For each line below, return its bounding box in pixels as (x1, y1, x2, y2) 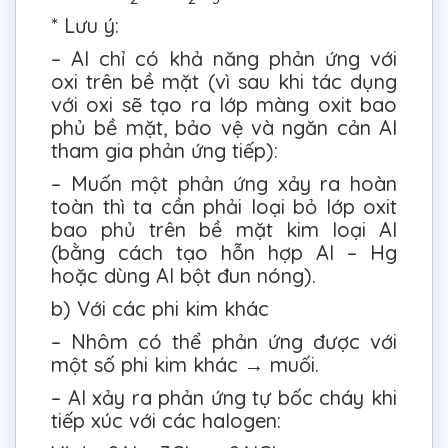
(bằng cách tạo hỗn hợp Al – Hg (51, 240, 397, 266)
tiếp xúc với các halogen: (51, 408, 281, 434)
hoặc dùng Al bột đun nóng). (51, 263, 316, 289)
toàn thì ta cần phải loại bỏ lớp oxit (51, 194, 397, 220)
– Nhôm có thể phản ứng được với (51, 329, 397, 355)
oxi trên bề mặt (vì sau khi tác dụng (51, 69, 397, 95)
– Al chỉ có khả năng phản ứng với (51, 46, 397, 72)
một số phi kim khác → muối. (51, 352, 319, 378)
